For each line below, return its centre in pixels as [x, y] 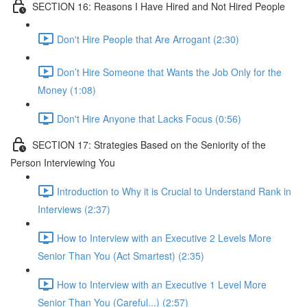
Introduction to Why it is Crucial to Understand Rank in [174, 191]
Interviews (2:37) [74, 209]
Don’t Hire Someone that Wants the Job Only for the [169, 72]
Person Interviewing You [63, 162]
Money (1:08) [67, 90]
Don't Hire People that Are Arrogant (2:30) [148, 39]
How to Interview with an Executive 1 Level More [162, 284]
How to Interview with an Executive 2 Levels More [164, 237]
